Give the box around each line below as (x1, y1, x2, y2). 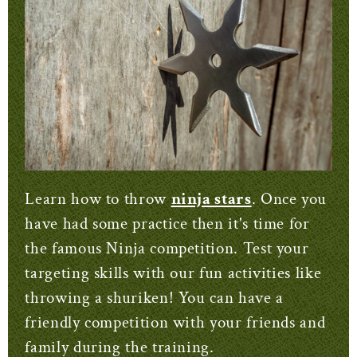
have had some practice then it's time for (25, 212, 310, 234)
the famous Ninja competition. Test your (25, 237, 309, 259)
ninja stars (171, 187, 252, 210)
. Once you (251, 187, 328, 210)
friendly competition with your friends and (25, 311, 326, 333)
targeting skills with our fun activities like (25, 261, 322, 284)
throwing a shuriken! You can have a (25, 286, 284, 308)
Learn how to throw (25, 187, 171, 210)
